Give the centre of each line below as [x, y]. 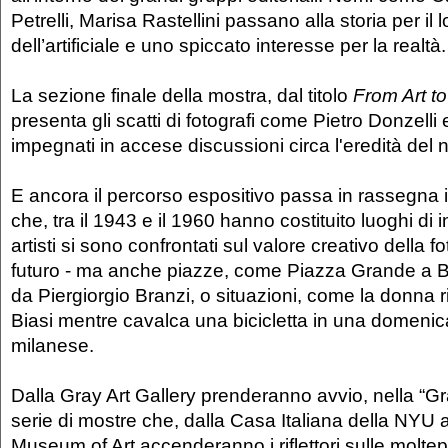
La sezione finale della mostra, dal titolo [182, 95]
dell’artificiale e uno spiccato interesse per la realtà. [228, 45]
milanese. [52, 345]
